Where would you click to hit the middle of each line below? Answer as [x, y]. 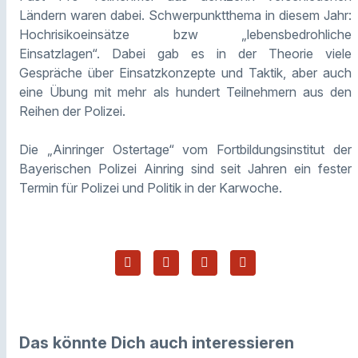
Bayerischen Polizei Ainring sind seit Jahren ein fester [185, 168]
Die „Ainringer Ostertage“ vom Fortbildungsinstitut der [185, 149]
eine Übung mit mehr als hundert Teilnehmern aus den [185, 91]
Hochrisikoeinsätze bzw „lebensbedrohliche [185, 34]
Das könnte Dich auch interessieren [157, 342]
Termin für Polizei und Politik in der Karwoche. [151, 187]
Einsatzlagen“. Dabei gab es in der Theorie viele [185, 53]
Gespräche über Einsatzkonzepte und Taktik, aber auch [185, 72]
